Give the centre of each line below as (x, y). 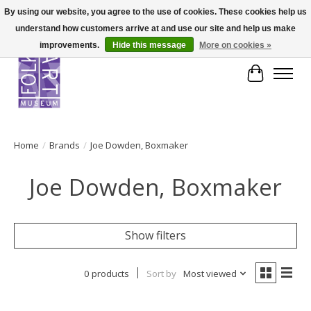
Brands (65, 145)
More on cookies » (235, 45)
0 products (106, 273)
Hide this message (149, 45)
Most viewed (210, 273)
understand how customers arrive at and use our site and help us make (155, 28)
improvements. (70, 45)
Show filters (155, 235)
